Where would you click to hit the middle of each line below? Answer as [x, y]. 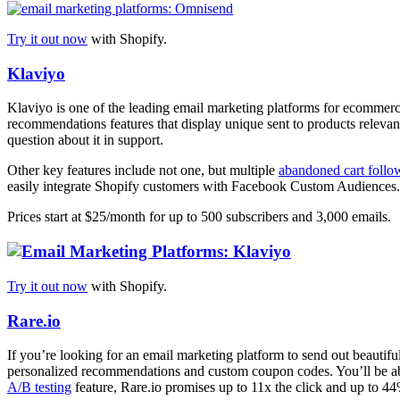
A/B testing [39, 387]
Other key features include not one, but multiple [143, 171]
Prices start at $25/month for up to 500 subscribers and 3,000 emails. [199, 217]
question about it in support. [85, 140]
